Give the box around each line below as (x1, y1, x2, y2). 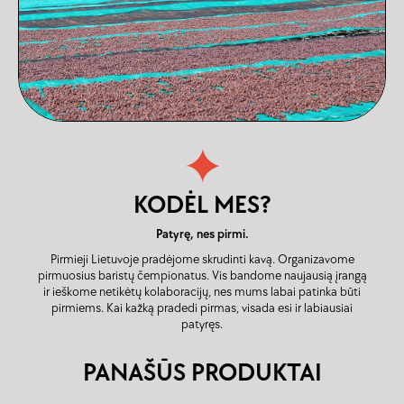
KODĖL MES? (133, 189, 271, 220)
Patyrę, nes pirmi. (155, 225, 249, 242)
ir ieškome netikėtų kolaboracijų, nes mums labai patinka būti (43, 283, 361, 299)
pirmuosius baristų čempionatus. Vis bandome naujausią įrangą (37, 267, 367, 283)
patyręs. (181, 316, 223, 332)
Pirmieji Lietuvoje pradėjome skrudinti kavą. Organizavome (50, 251, 354, 267)
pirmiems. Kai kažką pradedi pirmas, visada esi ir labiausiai (51, 299, 353, 316)
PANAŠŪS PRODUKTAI (82, 357, 322, 388)
